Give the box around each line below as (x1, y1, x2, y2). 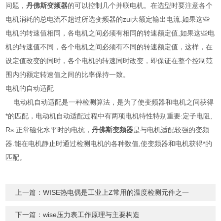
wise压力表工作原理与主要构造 (43, 211, 140, 219)
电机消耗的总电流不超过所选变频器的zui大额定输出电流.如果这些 (5, 15, 210, 23)
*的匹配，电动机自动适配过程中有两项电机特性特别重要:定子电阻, (5, 112, 213, 120)
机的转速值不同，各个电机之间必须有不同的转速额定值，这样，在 (5, 43, 213, 51)
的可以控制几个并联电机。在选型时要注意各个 (68, 1, 213, 9)
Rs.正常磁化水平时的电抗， (5, 126, 92, 134)
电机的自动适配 (5, 84, 58, 92)
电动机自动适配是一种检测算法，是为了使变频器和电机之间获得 (5, 98, 214, 106)
